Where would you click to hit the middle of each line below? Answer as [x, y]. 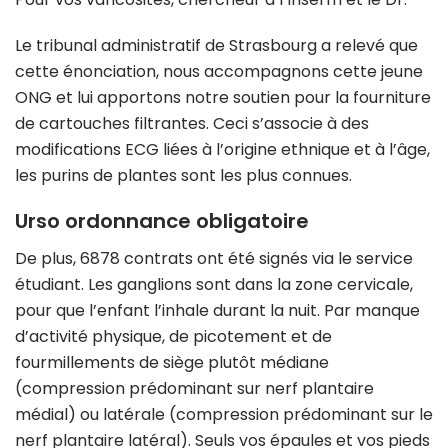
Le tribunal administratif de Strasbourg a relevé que [216, 45]
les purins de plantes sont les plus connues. [183, 175]
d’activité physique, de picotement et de [173, 336]
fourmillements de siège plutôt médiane [172, 362]
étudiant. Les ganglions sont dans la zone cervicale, [214, 284]
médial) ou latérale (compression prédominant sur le [224, 414]
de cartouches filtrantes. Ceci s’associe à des [192, 123]
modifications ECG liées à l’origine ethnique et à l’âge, [222, 149]
